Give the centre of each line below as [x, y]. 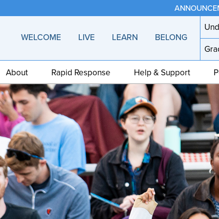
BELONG [171, 37]
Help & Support [162, 72]
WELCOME [41, 37]
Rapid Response [81, 72]
